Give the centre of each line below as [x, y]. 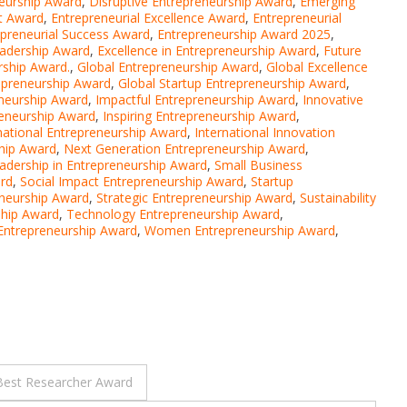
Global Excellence [317, 67]
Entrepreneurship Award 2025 [244, 35]
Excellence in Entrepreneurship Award [207, 51]
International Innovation [265, 133]
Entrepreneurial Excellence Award [148, 18]
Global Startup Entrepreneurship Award [232, 84]
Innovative [333, 100]
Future [342, 51]
